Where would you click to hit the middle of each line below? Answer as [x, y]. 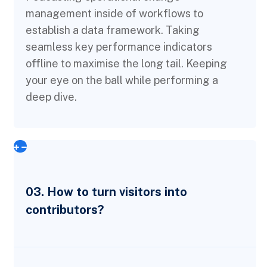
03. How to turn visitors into [106, 192]
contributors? [65, 209]
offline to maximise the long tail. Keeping [126, 63]
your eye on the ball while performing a [122, 80]
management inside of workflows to [114, 13]
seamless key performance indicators [119, 46]
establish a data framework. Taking [113, 30]
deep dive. [51, 97]
